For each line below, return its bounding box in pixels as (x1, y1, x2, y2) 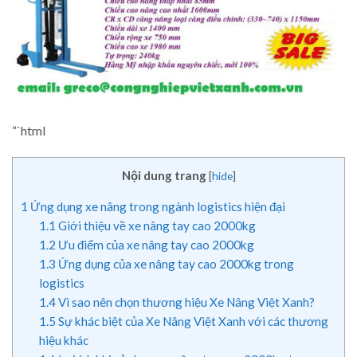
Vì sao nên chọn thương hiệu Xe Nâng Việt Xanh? (55, 295, 315, 310)
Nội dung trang (121, 167, 206, 182)
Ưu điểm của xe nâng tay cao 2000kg (55, 237, 254, 253)
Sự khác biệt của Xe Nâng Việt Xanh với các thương (55, 314, 328, 329)
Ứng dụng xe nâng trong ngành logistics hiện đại (28, 199, 285, 214)
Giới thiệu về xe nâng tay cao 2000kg (55, 218, 256, 233)
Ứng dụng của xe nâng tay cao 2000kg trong (55, 257, 294, 272)
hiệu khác (38, 333, 88, 348)
